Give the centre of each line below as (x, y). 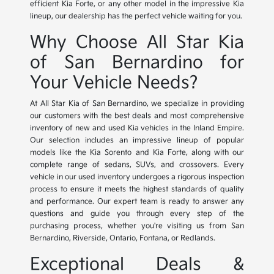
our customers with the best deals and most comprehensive (137, 116)
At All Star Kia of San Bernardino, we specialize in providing (137, 104)
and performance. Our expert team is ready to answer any (137, 202)
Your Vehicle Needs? (114, 83)
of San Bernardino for (137, 63)
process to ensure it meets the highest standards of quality (137, 190)
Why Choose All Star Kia (137, 43)
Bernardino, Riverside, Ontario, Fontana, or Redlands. (123, 239)
